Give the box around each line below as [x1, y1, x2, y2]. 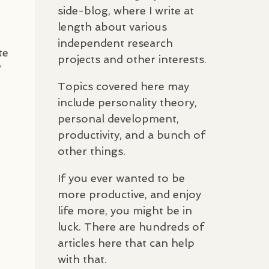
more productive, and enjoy [58, 187, 201, 201]
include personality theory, [58, 95, 197, 109]
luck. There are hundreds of [58, 220, 204, 233]
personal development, [58, 112, 179, 125]
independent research [58, 36, 173, 49]
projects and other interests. [58, 52, 207, 65]
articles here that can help [58, 236, 195, 249]
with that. [58, 252, 107, 265]
